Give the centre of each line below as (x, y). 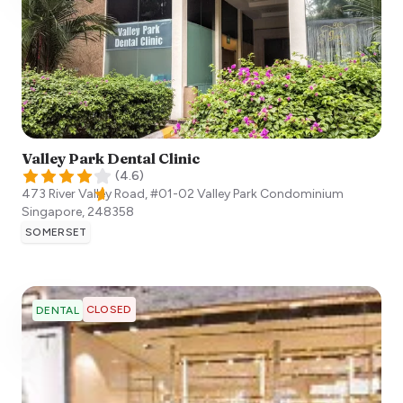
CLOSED (109, 309)
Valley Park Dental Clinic (111, 158)
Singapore (52, 211)
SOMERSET (56, 232)
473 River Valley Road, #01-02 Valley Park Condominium (183, 193)
